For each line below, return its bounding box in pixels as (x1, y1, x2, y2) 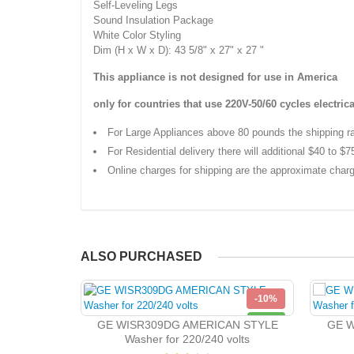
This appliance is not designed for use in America (93, 71, 337, 84)
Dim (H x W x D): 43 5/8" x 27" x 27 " (93, 44, 264, 57)
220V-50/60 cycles (225, 98, 311, 111)
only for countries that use (93, 98, 225, 111)
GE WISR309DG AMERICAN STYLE (96, 318, 278, 332)
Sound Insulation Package (93, 14, 213, 27)
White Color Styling (93, 29, 181, 42)
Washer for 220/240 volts (125, 333, 250, 346)
